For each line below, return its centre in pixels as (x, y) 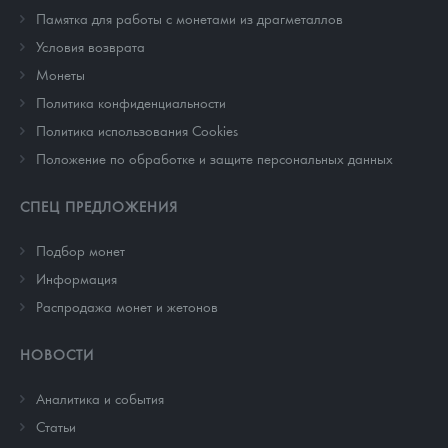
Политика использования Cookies (137, 129)
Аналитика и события (100, 397)
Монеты (60, 73)
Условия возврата (90, 45)
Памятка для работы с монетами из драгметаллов (189, 17)
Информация (76, 277)
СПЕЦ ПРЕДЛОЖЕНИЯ (99, 205)
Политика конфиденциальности (131, 101)
